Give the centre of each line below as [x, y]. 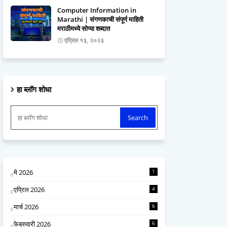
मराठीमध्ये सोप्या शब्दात [84, 28]
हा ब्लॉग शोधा [34, 89]
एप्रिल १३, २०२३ [84, 40]
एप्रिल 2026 [29, 190]
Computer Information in [97, 10]
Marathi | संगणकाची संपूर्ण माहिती [100, 19]
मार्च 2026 [26, 207]
